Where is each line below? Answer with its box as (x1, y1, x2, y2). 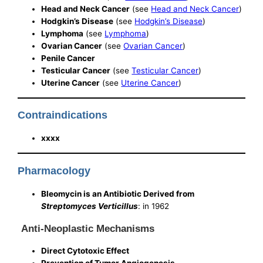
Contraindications (18, 109, 108, 122)
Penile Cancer (41, 53, 96, 63)
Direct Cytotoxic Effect (41, 245, 130, 255)
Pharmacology (18, 164, 91, 177)
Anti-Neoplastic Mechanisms (21, 222, 155, 235)
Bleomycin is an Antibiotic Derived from (41, 188, 195, 198)
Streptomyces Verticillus (41, 201, 139, 211)
